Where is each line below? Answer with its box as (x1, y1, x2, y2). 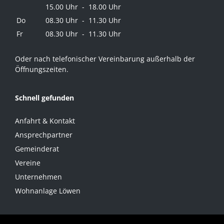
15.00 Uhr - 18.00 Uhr (45, 2, 121, 12)
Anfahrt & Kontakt (15, 115, 75, 125)
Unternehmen (15, 171, 62, 181)
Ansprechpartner (15, 129, 72, 139)
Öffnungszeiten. (15, 64, 68, 74)
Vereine (15, 157, 40, 167)
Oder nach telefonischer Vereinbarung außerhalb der (15, 53, 195, 63)
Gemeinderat (15, 143, 59, 153)
